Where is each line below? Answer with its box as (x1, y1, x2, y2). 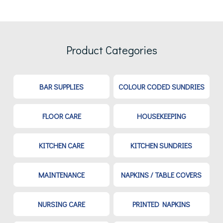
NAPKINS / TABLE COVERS (121, 170, 202, 180)
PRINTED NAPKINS (132, 199, 191, 210)
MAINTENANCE (38, 170, 85, 180)
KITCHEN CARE (39, 140, 85, 151)
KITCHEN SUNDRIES (130, 140, 193, 151)
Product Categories (66, 43, 157, 58)
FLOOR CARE (42, 111, 81, 121)
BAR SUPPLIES (39, 82, 84, 92)
